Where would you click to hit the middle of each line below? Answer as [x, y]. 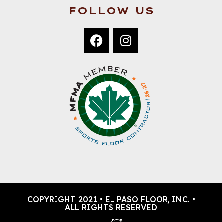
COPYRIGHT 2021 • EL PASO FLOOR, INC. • [111, 199]
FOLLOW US [111, 11]
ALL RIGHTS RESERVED [111, 207]
